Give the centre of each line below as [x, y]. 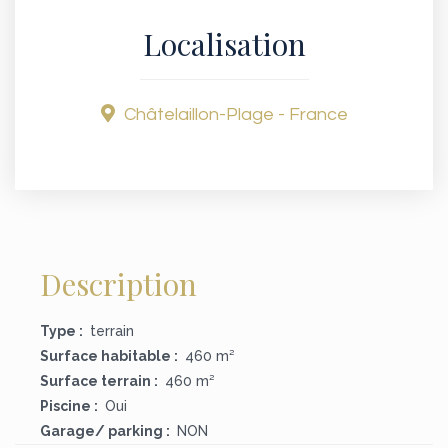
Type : [61, 331]
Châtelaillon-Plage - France [234, 114]
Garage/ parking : [105, 431]
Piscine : [69, 406]
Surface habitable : [109, 356]
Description [118, 284]
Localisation [224, 44]
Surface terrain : [99, 381]
